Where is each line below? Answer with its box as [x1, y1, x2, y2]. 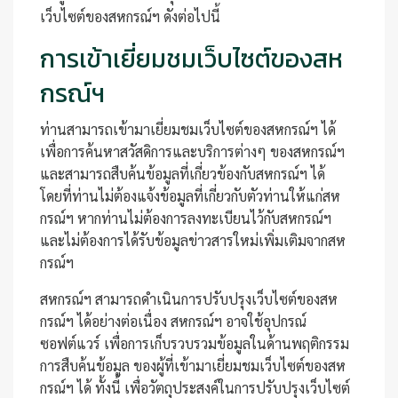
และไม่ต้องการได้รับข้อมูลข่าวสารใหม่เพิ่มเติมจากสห [40, 231, 346, 250]
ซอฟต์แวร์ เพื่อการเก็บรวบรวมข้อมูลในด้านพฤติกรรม [40, 334, 349, 353]
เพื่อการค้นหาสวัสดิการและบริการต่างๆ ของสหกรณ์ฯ [40, 142, 348, 161]
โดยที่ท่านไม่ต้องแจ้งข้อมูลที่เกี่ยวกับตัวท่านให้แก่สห [40, 187, 340, 205]
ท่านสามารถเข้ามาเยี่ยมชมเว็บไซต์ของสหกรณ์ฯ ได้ [40, 120, 336, 139]
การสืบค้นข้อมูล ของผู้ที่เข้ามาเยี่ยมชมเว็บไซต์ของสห [40, 356, 346, 375]
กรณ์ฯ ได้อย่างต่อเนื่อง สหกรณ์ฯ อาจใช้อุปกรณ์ [40, 312, 306, 330]
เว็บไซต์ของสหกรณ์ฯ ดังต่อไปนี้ [40, 7, 220, 26]
